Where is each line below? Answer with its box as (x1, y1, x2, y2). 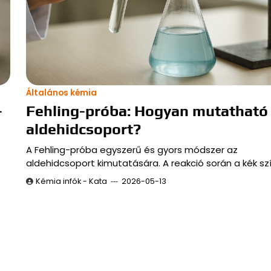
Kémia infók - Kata (35, 175, 107, 186)
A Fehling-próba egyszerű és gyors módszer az (25, 143, 238, 156)
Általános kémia (25, 87, 97, 99)
